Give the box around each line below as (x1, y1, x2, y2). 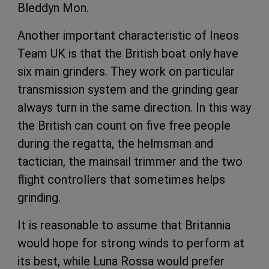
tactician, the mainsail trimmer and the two (17, 154, 243, 169)
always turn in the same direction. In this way (17, 100, 251, 115)
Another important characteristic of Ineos (17, 28, 239, 43)
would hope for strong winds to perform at (17, 235, 244, 250)
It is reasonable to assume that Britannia (17, 217, 231, 232)
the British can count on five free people (17, 118, 231, 133)
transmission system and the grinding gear (17, 82, 239, 97)
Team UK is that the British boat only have (17, 46, 238, 61)
